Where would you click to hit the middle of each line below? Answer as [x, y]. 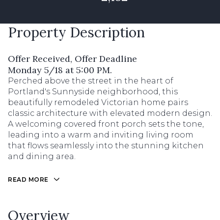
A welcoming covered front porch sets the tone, [106, 124]
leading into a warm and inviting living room [101, 135]
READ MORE [28, 179]
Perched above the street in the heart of [91, 81]
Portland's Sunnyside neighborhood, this [93, 92]
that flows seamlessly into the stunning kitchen [106, 146]
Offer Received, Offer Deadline [72, 59]
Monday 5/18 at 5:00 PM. [60, 70]
